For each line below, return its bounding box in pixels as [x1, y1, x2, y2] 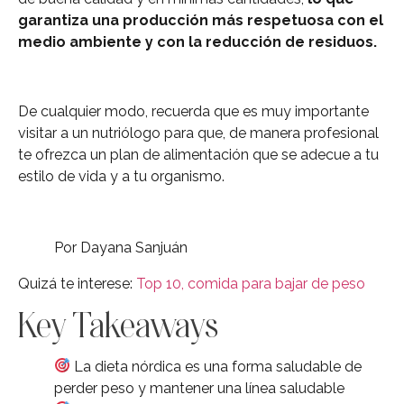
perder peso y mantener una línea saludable [54, 379, 344, 397]
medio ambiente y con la [18, 33, 206, 51]
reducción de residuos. [206, 33, 377, 51]
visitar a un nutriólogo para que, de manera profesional [18, 124, 379, 142]
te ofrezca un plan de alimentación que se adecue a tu [18, 146, 379, 164]
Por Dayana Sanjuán [54, 238, 188, 256]
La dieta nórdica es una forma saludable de [70, 357, 363, 375]
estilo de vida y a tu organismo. [18, 168, 225, 186]
